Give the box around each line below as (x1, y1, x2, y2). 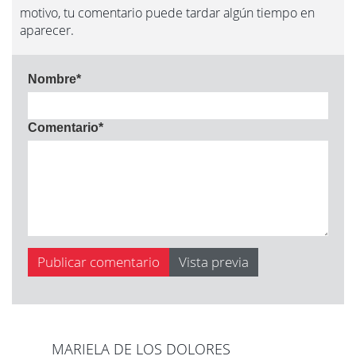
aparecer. (20, 21, 74, 39)
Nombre (28, 72, 76, 86)
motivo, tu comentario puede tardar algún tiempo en (20, 4, 315, 21)
